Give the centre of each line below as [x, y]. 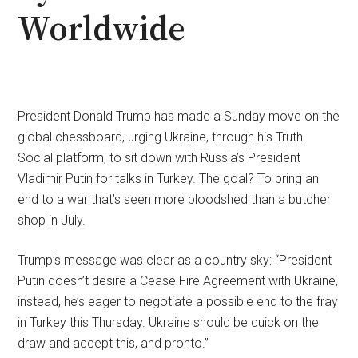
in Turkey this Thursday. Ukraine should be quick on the [169, 322]
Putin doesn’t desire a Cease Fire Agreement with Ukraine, [178, 280]
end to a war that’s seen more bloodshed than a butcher [175, 199]
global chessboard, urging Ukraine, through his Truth [161, 137]
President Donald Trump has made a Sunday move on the [179, 116]
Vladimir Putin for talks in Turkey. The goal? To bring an [169, 178]
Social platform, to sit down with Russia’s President [159, 157]
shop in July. [52, 220]
